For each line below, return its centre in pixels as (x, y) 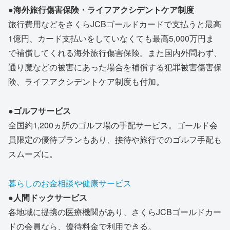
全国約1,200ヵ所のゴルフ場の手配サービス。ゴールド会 (113, 125)
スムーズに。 (33, 154)
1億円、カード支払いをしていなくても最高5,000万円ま (111, 38)
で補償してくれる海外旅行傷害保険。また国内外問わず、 (115, 52)
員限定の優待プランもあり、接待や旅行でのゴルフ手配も (115, 139)
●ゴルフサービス (40, 110)
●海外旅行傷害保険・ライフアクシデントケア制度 (101, 9)
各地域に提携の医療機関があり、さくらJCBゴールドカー (115, 212)
